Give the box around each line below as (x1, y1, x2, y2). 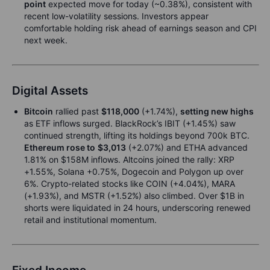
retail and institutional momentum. (24, 215, 157, 225)
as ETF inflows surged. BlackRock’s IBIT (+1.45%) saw (24, 118, 236, 128)
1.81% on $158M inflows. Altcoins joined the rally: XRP (24, 154, 234, 165)
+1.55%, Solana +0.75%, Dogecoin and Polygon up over (24, 166, 243, 177)
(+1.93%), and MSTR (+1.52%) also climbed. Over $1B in (24, 190, 244, 201)
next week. (24, 35, 67, 45)
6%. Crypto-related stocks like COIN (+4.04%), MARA (24, 178, 235, 189)
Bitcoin (24, 106, 53, 116)
